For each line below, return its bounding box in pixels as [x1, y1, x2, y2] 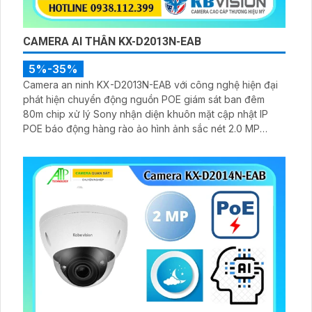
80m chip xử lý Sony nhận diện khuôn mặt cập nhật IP [23, 108, 268, 120]
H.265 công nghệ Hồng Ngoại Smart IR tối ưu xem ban [23, 137, 269, 150]
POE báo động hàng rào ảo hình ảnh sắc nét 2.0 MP [23, 123, 260, 135]
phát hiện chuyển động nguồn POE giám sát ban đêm [23, 93, 265, 106]
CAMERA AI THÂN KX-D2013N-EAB [23, 35, 201, 49]
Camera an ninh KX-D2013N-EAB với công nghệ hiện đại [23, 79, 278, 91]
